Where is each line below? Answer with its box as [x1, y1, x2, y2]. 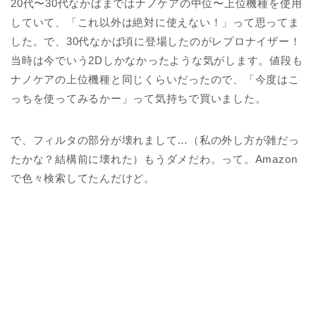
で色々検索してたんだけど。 [11, 171, 155, 184]
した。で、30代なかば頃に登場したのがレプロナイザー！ [11, 35, 301, 47]
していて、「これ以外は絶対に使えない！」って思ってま [11, 16, 300, 28]
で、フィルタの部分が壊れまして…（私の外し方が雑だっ [11, 133, 300, 146]
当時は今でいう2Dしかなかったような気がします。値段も [11, 54, 303, 66]
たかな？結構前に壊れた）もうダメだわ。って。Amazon [11, 152, 298, 165]
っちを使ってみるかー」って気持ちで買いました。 [11, 92, 267, 104]
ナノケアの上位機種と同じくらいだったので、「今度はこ [11, 73, 300, 85]
